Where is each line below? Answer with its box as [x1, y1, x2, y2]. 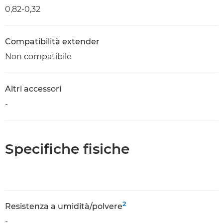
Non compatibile [5, 52, 72, 61]
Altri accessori [5, 84, 61, 94]
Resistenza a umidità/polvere [5, 202, 122, 211]
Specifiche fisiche [5, 140, 129, 157]
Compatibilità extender [5, 37, 100, 46]
